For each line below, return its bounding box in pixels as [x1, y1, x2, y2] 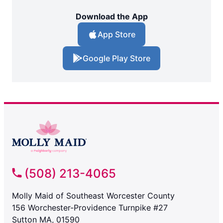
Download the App [75, 11, 148, 22]
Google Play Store [83, 53, 150, 64]
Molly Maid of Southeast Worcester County [12, 191, 175, 201]
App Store [98, 29, 135, 40]
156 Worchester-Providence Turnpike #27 [12, 203, 168, 213]
